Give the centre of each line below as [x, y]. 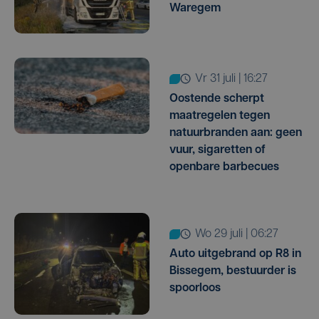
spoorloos [195, 288]
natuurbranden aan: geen [236, 133]
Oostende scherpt [217, 99]
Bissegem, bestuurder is [233, 271]
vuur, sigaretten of [218, 150]
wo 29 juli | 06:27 [242, 234]
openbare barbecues [224, 167]
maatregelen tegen [220, 116]
